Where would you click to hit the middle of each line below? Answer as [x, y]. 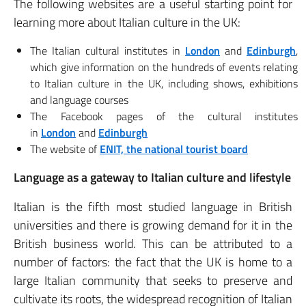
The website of [65, 149]
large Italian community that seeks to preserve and [153, 280]
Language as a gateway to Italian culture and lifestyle [152, 177]
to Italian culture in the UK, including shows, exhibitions [164, 83]
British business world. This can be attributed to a [153, 244]
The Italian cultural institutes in [108, 51]
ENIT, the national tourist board [174, 149]
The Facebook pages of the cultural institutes [164, 116]
